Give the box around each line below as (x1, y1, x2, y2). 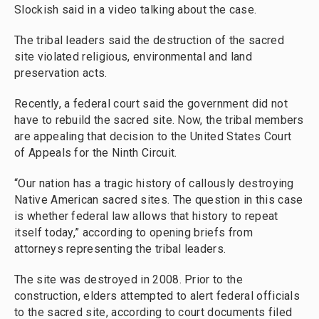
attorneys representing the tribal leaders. (14, 242, 226, 256)
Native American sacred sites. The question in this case (14, 193, 303, 206)
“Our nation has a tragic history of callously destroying (14, 177, 294, 190)
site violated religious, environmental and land (14, 50, 252, 63)
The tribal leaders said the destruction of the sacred (14, 33, 284, 47)
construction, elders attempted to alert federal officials (14, 289, 300, 303)
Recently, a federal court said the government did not (14, 97, 288, 110)
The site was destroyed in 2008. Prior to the (14, 273, 243, 286)
